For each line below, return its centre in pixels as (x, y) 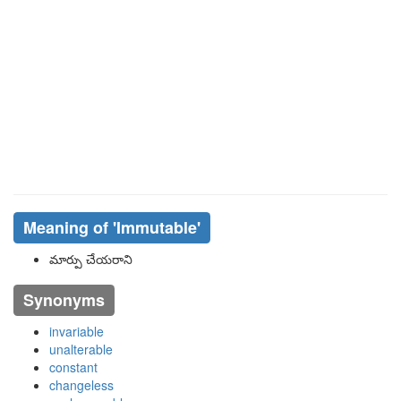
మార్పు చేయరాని (91, 259)
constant (73, 367)
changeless (81, 385)
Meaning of (68, 227)
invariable (77, 331)
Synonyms (64, 300)
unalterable (81, 349)
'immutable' (156, 227)
